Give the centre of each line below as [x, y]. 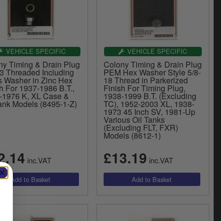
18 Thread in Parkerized [146, 80]
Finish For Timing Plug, [144, 88]
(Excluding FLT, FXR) [141, 127]
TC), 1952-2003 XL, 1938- [149, 104]
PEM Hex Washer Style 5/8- [152, 72]
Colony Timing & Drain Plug [152, 64]
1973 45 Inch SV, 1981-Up [149, 111]
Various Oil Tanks [134, 119]
